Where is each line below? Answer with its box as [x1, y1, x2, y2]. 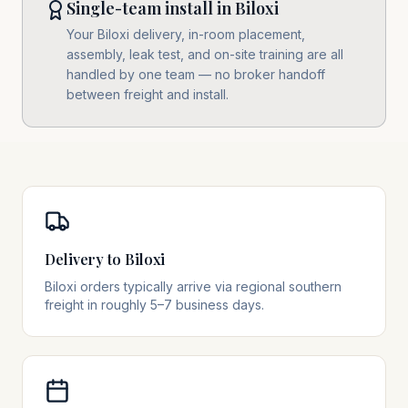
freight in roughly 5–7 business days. [45, 297, 264, 312]
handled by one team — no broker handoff [66, 66, 325, 82]
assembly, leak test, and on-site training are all [66, 46, 343, 62]
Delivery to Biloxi [45, 250, 165, 269]
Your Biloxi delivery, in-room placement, [66, 26, 305, 42]
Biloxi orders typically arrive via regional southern [45, 279, 342, 294]
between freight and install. [66, 87, 229, 102]
